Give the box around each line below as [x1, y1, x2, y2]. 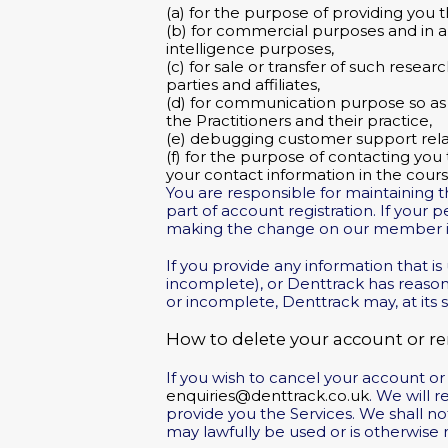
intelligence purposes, [166, 40, 335, 59]
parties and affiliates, [166, 76, 321, 95]
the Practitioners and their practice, [166, 112, 433, 131]
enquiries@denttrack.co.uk [166, 387, 370, 406]
